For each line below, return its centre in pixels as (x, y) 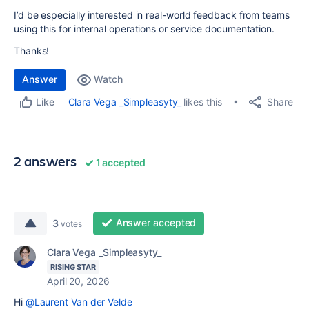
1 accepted (120, 162)
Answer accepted (156, 222)
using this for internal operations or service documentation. (144, 29)
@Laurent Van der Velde (79, 302)
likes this (201, 102)
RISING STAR (73, 267)
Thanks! (32, 51)
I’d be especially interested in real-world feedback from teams (152, 15)
